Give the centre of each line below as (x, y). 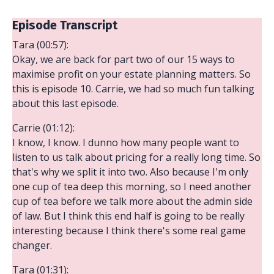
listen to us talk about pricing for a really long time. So (136, 157)
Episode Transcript (65, 25)
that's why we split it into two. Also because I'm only (130, 172)
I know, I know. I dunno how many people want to (126, 142)
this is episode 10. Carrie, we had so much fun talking (133, 88)
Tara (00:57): (40, 44)
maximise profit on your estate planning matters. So (131, 74)
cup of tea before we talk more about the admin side (132, 201)
